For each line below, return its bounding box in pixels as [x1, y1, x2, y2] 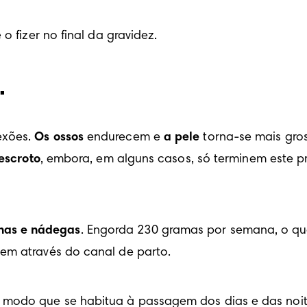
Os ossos [34, 132, 84, 145]
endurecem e [83, 132, 164, 145]
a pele [163, 132, 200, 145]
